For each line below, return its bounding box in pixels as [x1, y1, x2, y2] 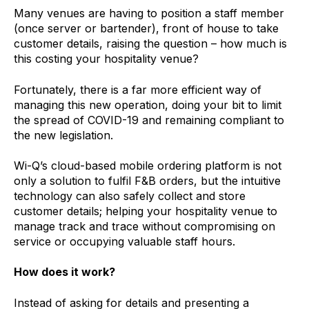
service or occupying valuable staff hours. [14, 234, 235, 248]
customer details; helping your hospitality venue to [14, 203, 277, 218]
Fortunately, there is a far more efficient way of [14, 82, 261, 97]
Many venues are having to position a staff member [14, 6, 284, 21]
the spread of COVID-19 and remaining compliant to [14, 112, 284, 127]
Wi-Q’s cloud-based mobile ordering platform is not [14, 158, 281, 172]
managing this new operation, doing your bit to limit [14, 97, 281, 112]
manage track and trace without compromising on [14, 219, 275, 233]
